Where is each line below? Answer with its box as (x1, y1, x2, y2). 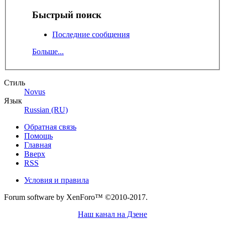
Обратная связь (24, 122, 76, 131)
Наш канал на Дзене (78, 209, 147, 218)
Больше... (32, 47, 64, 56)
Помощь (24, 131, 53, 140)
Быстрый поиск (32, 9, 101, 20)
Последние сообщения (52, 30, 130, 39)
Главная (24, 140, 51, 149)
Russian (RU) (24, 105, 68, 114)
